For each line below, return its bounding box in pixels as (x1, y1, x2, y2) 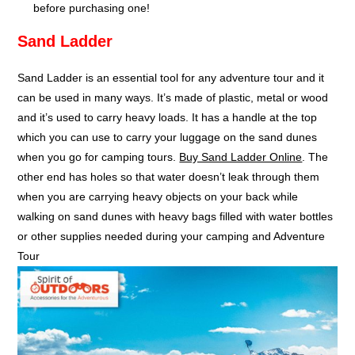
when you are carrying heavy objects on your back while (17, 189, 299, 203)
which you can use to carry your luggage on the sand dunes (17, 130, 318, 143)
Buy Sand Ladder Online (179, 150, 303, 163)
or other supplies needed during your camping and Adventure (17, 229, 326, 242)
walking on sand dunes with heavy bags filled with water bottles (17, 209, 334, 223)
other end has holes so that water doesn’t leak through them (17, 170, 320, 183)
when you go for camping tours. (17, 150, 180, 163)
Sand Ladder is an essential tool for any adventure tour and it (17, 71, 325, 84)
